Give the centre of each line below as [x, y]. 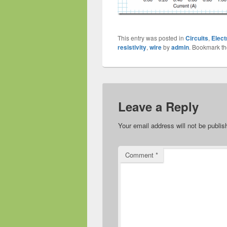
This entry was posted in [152, 38]
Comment [140, 155]
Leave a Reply [158, 107]
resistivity [132, 47]
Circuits [197, 38]
